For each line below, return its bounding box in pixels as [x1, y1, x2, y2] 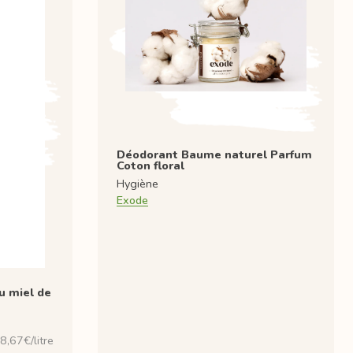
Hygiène [117, 175, 158, 191]
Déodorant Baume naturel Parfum [117, 146, 312, 162]
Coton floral [117, 157, 184, 173]
